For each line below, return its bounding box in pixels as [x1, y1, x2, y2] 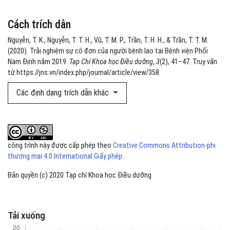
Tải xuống [8, 209, 45, 222]
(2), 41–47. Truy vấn [160, 57, 217, 67]
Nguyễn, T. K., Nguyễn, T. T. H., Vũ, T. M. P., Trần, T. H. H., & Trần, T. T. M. [8, 36, 208, 45]
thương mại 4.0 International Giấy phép [8, 152, 124, 161]
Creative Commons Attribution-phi [113, 141, 216, 150]
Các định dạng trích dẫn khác [16, 88, 111, 98]
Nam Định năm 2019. [8, 57, 69, 67]
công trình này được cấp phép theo [8, 141, 113, 150]
